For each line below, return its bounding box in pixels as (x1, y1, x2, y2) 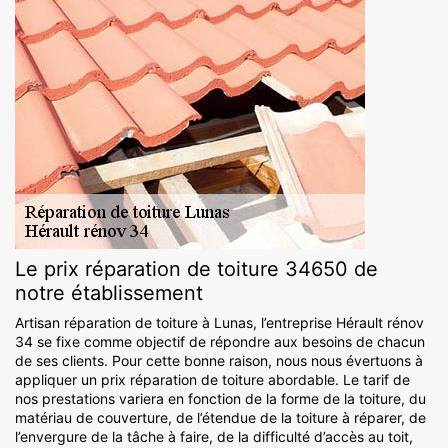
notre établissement (15, 281, 203, 306)
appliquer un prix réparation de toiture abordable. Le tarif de (15, 371, 410, 389)
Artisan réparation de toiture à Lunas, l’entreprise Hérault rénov (15, 314, 424, 332)
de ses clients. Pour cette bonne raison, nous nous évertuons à (15, 352, 423, 370)
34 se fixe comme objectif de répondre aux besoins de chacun (15, 333, 425, 351)
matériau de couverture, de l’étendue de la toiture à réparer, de (15, 409, 426, 427)
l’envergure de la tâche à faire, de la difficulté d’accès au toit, (15, 428, 413, 446)
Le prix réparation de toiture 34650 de (15, 257, 378, 282)
